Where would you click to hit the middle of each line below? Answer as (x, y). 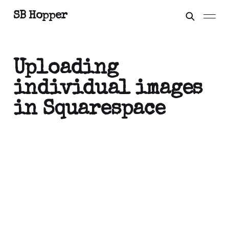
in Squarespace (89, 110)
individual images (108, 90)
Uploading (65, 69)
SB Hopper (40, 16)
